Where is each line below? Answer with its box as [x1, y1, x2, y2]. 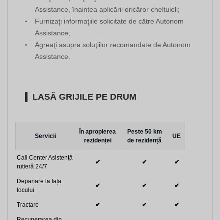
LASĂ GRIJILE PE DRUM [32, 92, 137, 102]
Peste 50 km [127, 128, 162, 136]
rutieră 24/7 [17, 163, 47, 170]
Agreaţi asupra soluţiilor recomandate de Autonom [35, 41, 191, 49]
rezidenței [83, 137, 111, 144]
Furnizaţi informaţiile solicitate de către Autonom [35, 17, 184, 26]
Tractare [17, 201, 39, 209]
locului [17, 187, 34, 194]
